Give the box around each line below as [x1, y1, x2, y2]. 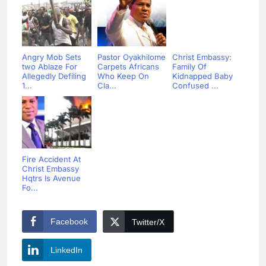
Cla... [97, 81, 116, 91]
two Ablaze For [22, 62, 77, 72]
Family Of [172, 62, 207, 72]
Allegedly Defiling [22, 71, 86, 81]
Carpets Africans [97, 62, 159, 72]
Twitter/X [132, 217, 164, 227]
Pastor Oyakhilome [97, 52, 166, 62]
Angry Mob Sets [22, 52, 81, 62]
